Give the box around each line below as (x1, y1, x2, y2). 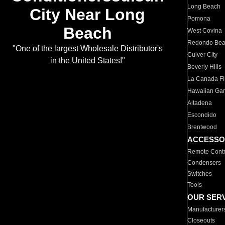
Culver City (187, 51, 218, 58)
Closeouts (187, 217, 215, 224)
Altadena (187, 99, 212, 106)
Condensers (187, 159, 221, 166)
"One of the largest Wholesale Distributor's (12, 44, 163, 53)
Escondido (187, 111, 217, 119)
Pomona (187, 15, 211, 22)
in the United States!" (50, 56, 125, 65)
